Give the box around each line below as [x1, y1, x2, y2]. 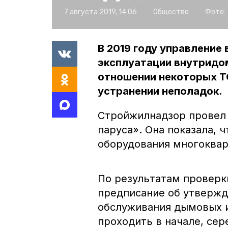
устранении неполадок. [98, 84, 222, 97]
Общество [153, 7, 189, 16]
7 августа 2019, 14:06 [64, 7, 137, 16]
